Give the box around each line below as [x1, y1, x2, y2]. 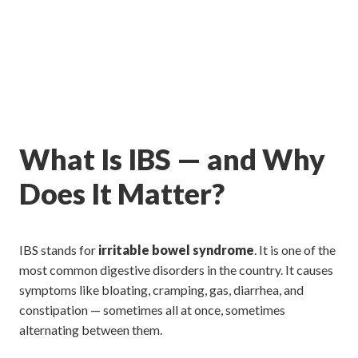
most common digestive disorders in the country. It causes [19, 262, 333, 278]
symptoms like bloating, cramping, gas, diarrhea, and [19, 282, 304, 298]
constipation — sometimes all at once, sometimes [19, 302, 285, 318]
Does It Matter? [19, 176, 225, 212]
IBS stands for [19, 242, 98, 258]
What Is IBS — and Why [19, 141, 325, 177]
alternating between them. [19, 322, 162, 338]
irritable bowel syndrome [98, 242, 254, 258]
